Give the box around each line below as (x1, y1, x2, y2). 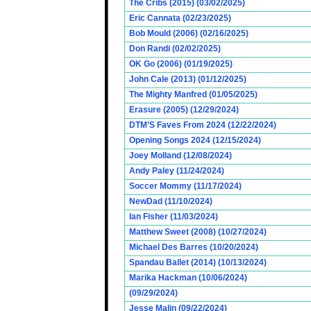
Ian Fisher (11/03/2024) (129, 212, 218, 221)
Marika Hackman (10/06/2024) (129, 273, 247, 283)
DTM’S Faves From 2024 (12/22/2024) (129, 120, 276, 130)
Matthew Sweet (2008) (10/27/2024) (129, 227, 267, 237)
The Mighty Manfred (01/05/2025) (129, 90, 258, 99)
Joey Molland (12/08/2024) (129, 151, 232, 160)
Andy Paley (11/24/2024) (129, 166, 224, 176)
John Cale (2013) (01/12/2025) (129, 74, 246, 84)
